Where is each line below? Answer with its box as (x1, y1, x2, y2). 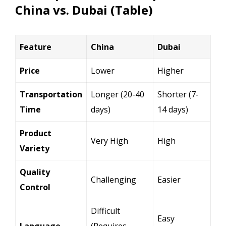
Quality (20, 166, 50, 178)
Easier (157, 174, 181, 185)
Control (20, 181, 50, 193)
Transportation (20, 88, 82, 100)
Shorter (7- (157, 88, 199, 100)
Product (20, 127, 51, 139)
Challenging (91, 174, 136, 185)
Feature (20, 41, 51, 52)
